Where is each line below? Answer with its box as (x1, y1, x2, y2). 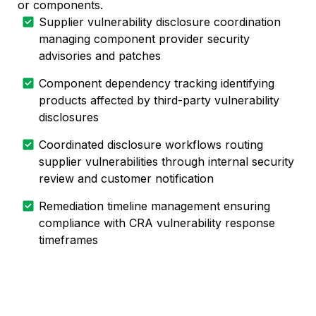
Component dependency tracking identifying (39, 75, 274, 90)
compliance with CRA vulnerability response (39, 215, 275, 230)
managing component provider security (39, 31, 250, 46)
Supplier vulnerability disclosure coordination (39, 14, 281, 29)
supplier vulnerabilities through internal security (39, 154, 294, 169)
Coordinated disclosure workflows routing (39, 137, 263, 152)
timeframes (39, 232, 98, 247)
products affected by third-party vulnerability (39, 92, 279, 107)
